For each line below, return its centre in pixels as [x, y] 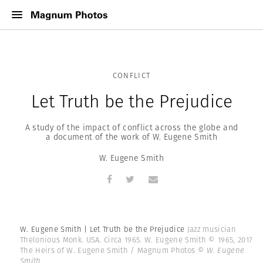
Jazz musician [211, 230]
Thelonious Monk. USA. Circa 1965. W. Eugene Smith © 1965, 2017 [136, 240]
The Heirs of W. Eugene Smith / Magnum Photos [109, 251]
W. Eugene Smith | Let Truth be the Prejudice [104, 230]
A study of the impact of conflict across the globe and [131, 127]
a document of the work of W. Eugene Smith [131, 137]
